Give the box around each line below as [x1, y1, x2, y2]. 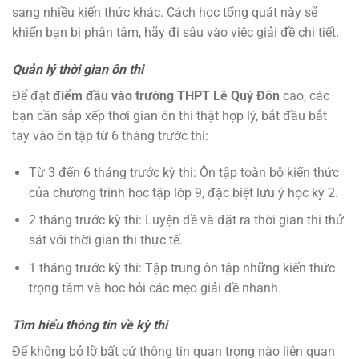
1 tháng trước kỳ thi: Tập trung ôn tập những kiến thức [28, 260, 335, 276]
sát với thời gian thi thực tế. [28, 232, 183, 248]
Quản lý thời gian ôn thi [12, 61, 143, 77]
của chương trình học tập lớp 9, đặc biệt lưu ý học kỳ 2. [28, 184, 338, 200]
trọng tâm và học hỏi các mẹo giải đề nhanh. [28, 280, 281, 296]
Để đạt [12, 87, 53, 103]
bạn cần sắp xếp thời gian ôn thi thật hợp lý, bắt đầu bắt [12, 107, 327, 123]
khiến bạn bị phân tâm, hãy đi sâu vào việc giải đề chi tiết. [12, 25, 339, 41]
